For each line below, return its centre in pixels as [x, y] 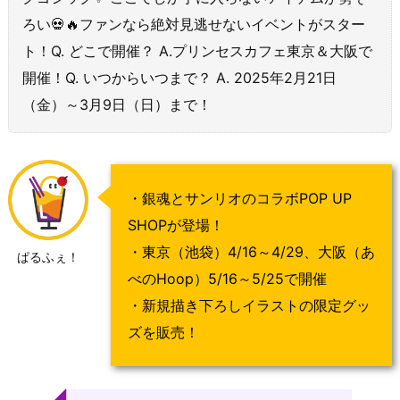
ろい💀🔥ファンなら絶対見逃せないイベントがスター [194, 24]
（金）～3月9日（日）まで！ [117, 104]
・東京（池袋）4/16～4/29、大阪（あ [251, 252]
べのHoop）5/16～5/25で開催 [227, 279]
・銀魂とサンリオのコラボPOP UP [240, 199]
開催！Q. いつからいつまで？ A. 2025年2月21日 [179, 78]
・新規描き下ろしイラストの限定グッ [249, 306]
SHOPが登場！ [176, 225]
